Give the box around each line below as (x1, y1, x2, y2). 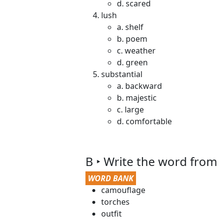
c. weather (117, 45, 156, 56)
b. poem (117, 33, 147, 44)
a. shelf (117, 22, 143, 32)
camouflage (101, 185, 145, 195)
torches (101, 196, 130, 207)
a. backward (117, 81, 162, 91)
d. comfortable (117, 116, 172, 127)
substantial (101, 69, 142, 80)
